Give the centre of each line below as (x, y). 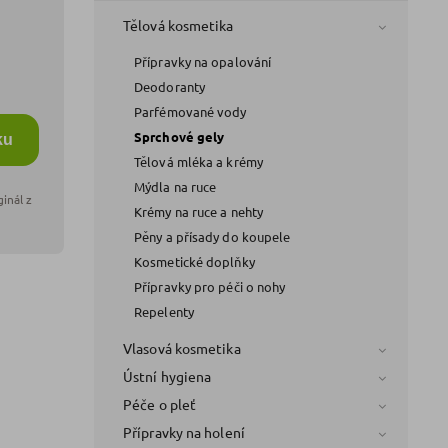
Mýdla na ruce (175, 186)
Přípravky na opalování (203, 61)
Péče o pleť (160, 403)
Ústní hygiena (167, 375)
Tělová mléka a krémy (198, 161)
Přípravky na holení (184, 431)
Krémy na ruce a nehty (199, 211)
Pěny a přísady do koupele (212, 236)
